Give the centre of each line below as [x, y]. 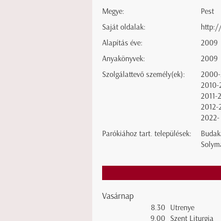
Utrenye [182, 207]
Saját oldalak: [124, 27]
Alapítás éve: [122, 43]
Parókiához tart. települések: [147, 134]
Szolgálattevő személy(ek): [144, 74]
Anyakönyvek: [124, 59]
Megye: [113, 11]
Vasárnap [118, 196]
